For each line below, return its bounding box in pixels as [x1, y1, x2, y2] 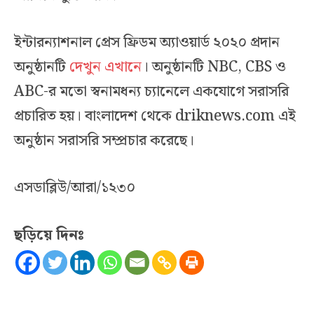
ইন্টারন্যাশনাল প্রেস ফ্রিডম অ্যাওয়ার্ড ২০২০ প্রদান [14, 31, 280, 55]
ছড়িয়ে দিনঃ [14, 223, 84, 247]
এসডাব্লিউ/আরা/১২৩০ [14, 176, 135, 200]
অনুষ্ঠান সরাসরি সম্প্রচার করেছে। [14, 129, 194, 153]
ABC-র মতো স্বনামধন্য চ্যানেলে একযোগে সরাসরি [14, 80, 289, 104]
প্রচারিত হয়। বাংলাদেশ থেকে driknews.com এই [14, 104, 296, 129]
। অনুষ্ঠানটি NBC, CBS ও [142, 55, 286, 80]
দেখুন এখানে [69, 55, 142, 80]
